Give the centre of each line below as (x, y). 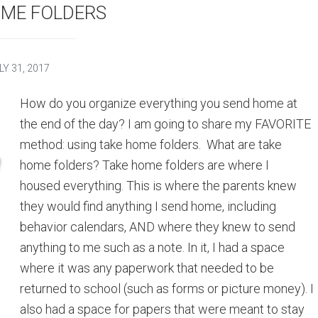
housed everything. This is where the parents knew (158, 186)
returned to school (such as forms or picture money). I (167, 289)
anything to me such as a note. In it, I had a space (152, 247)
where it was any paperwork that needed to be (147, 268)
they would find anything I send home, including (148, 206)
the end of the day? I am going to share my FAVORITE (165, 124)
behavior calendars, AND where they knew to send (158, 227)
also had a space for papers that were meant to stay (162, 309)
